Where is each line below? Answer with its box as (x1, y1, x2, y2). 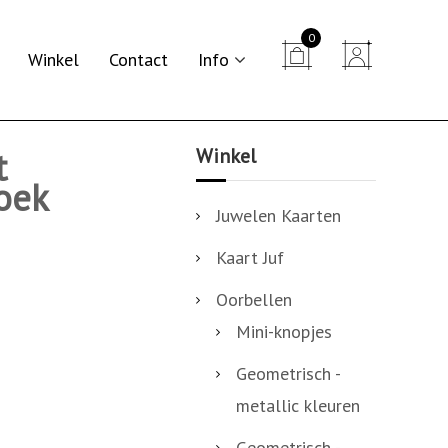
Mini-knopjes (236, 320, 332, 343)
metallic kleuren (236, 394, 360, 417)
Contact (109, 48, 168, 71)
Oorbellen (216, 288, 292, 311)
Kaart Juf (216, 246, 284, 269)
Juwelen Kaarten (216, 204, 341, 227)
